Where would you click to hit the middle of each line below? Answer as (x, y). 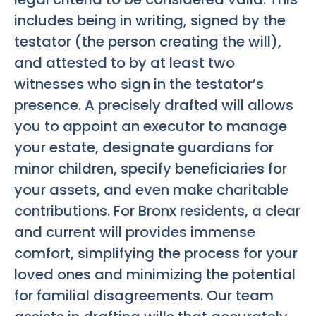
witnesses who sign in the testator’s (139, 84)
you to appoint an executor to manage (151, 126)
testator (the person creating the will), (148, 41)
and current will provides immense (135, 232)
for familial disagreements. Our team (144, 295)
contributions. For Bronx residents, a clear (157, 211)
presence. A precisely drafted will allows (154, 105)
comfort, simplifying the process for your (156, 253)
